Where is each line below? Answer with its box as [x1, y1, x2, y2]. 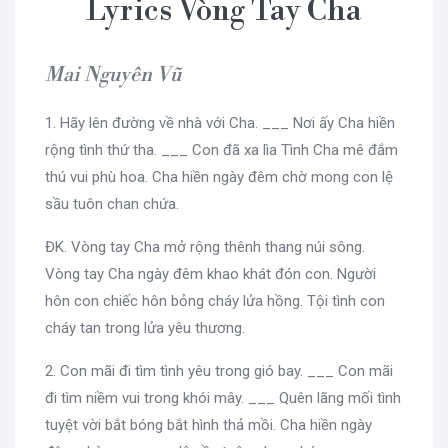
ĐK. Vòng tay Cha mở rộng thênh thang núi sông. [45, 238, 365, 257]
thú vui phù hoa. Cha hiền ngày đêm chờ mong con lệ [45, 168, 393, 187]
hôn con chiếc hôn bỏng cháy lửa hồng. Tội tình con [45, 292, 385, 311]
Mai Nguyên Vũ [45, 63, 181, 89]
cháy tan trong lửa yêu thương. [45, 319, 245, 338]
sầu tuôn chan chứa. [45, 195, 179, 214]
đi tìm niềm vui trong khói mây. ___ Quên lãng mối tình [45, 389, 401, 408]
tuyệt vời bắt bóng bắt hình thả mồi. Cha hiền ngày [45, 416, 372, 435]
